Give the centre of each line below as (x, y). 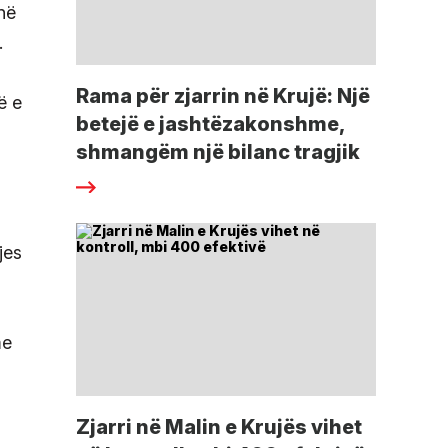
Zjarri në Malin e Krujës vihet (219, 427)
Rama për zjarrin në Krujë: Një (223, 96)
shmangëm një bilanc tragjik (218, 152)
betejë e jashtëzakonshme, (210, 124)
